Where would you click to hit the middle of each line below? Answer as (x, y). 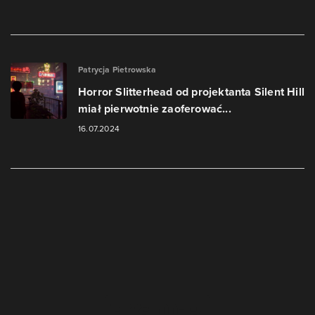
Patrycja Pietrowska (117, 69)
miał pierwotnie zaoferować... (155, 109)
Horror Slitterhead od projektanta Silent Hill (192, 92)
